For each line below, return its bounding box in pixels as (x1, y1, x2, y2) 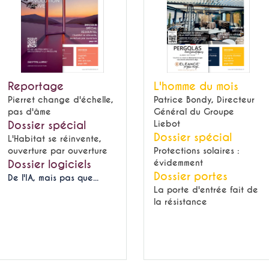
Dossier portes (154, 169, 228, 183)
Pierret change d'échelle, (8, 94, 113, 105)
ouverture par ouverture (8, 145, 107, 156)
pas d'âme (8, 106, 51, 117)
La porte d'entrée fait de (154, 184, 258, 195)
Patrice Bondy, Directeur (154, 94, 255, 105)
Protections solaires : (154, 145, 240, 156)
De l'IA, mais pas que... (8, 172, 98, 183)
